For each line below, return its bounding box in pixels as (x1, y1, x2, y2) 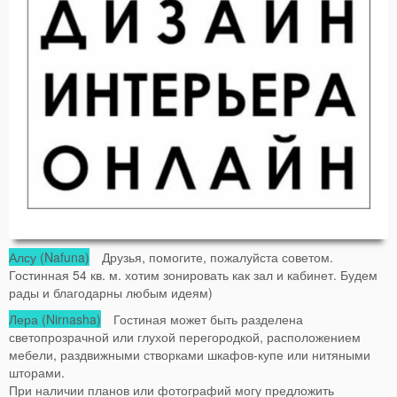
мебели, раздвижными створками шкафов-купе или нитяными (9, 345, 370, 363)
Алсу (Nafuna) (9, 247, 90, 266)
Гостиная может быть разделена (101, 309, 303, 328)
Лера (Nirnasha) (9, 309, 101, 328)
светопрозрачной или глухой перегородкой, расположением (9, 327, 361, 346)
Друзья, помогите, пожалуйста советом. (90, 247, 333, 266)
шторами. (9, 362, 65, 381)
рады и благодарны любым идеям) (9, 283, 213, 301)
